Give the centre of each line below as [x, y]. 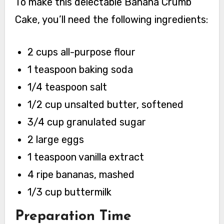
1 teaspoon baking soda [80, 69]
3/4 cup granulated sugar [87, 122]
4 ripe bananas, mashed [81, 174]
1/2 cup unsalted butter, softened [106, 104]
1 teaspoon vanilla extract [86, 157]
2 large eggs [56, 139]
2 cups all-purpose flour [82, 52]
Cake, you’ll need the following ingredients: [111, 19]
